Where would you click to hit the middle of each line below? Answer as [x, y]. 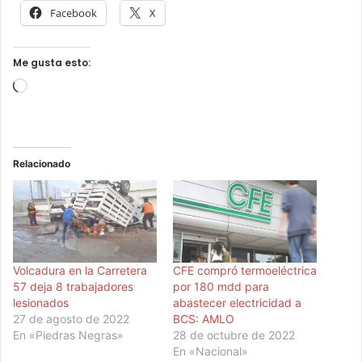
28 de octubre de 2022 [234, 335]
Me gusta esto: [52, 63]
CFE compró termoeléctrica [245, 271]
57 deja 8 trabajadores [73, 287]
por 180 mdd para [221, 287]
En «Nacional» [210, 351]
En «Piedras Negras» [68, 335]
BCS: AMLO [204, 319]
